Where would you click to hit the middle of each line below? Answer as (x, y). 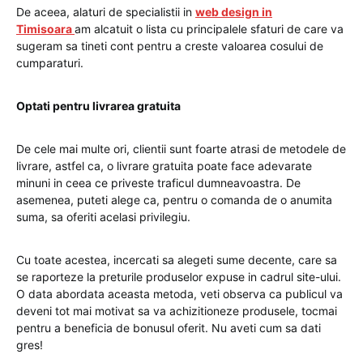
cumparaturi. (50, 63)
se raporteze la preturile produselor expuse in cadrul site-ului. (179, 277)
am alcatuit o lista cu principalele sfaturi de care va (209, 29)
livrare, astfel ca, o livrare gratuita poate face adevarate (164, 166)
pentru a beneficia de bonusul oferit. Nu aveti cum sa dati (169, 328)
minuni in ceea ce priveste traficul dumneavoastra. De (158, 183)
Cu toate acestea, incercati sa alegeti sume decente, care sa (177, 260)
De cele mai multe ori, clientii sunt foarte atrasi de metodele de (181, 149)
